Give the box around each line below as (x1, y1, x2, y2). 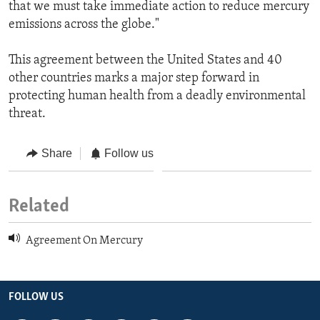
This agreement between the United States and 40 (9, 53, 282, 67)
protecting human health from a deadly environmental (9, 89, 306, 103)
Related (9, 197, 69, 217)
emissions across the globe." (9, 17, 159, 31)
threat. (9, 106, 46, 121)
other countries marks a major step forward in (9, 71, 259, 85)
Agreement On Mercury (24, 235, 143, 247)
